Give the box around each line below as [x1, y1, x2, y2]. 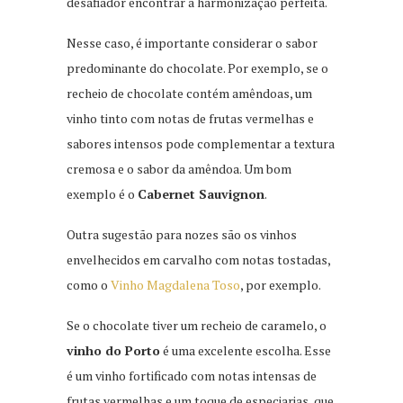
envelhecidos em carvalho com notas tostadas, [67, 250, 330, 268]
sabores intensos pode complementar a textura [67, 134, 335, 152]
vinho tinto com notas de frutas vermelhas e [67, 109, 314, 127]
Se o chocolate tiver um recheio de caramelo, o [67, 316, 327, 334]
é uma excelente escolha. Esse [160, 341, 331, 359]
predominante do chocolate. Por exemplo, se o [67, 58, 328, 76]
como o [67, 275, 111, 293]
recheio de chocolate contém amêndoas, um [67, 84, 312, 102]
